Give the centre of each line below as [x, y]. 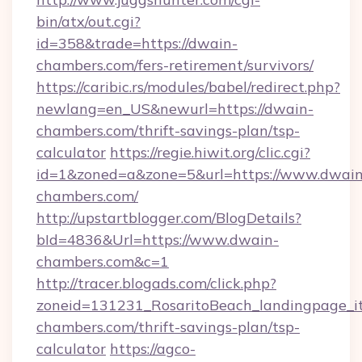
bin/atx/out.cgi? [88, 21]
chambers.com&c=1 [103, 261]
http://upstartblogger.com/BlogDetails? [169, 218]
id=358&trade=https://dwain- [137, 43]
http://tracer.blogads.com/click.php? [156, 283]
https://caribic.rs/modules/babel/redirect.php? [188, 87]
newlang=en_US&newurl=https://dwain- [175, 109]
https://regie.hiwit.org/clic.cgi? [210, 152]
